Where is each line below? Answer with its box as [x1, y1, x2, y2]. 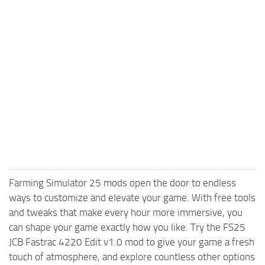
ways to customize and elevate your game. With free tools [9, 191, 256, 203]
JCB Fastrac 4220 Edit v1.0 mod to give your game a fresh [9, 235, 254, 248]
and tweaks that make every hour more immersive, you [9, 206, 243, 218]
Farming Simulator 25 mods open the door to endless [9, 176, 236, 189]
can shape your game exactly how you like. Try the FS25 [9, 221, 245, 233]
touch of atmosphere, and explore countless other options [9, 250, 255, 263]
